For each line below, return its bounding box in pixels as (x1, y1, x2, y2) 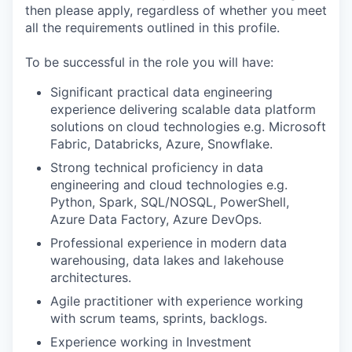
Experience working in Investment (50, 334, 251, 350)
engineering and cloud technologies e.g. (50, 177, 288, 192)
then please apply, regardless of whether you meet (25, 2, 327, 18)
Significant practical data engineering (50, 84, 273, 100)
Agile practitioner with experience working (50, 293, 303, 309)
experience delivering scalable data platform (50, 101, 316, 117)
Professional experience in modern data (50, 235, 287, 251)
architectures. (50, 269, 131, 285)
